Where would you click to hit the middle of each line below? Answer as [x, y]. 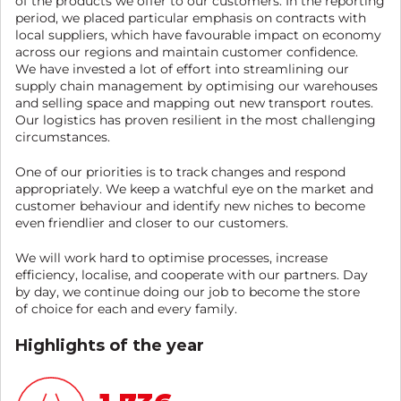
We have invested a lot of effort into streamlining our [182, 69]
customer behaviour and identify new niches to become [190, 206]
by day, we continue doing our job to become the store [188, 292]
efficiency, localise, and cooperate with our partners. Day [192, 275]
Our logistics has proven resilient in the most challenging [196, 120]
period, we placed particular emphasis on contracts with [191, 18]
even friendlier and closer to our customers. [152, 223]
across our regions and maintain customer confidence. [187, 52]
